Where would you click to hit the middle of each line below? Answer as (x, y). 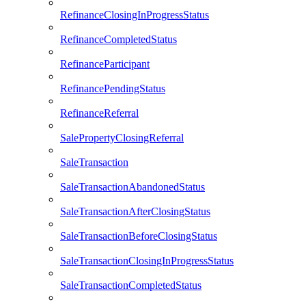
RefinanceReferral (99, 113)
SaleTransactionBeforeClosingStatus (139, 236)
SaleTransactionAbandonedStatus (133, 186)
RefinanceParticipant (105, 64)
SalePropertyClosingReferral (122, 137)
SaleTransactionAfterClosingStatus (135, 211)
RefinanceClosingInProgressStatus (135, 14)
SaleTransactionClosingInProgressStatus (147, 260)
